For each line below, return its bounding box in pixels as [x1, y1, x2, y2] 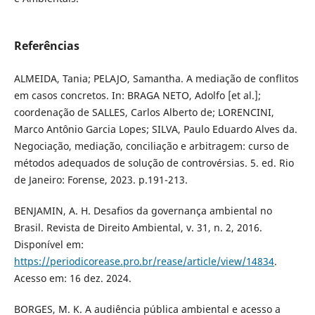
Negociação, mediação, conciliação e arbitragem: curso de [13, 139, 289, 153]
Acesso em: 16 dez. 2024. [13, 271, 131, 285]
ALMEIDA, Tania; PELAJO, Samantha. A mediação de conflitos [13, 71, 299, 85]
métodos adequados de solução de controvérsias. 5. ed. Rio [13, 155, 294, 169]
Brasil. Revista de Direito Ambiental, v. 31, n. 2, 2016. [13, 220, 262, 234]
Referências [13, 37, 79, 53]
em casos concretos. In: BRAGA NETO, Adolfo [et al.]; [13, 88, 261, 102]
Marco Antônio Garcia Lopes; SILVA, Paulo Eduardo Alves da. [13, 122, 297, 136]
